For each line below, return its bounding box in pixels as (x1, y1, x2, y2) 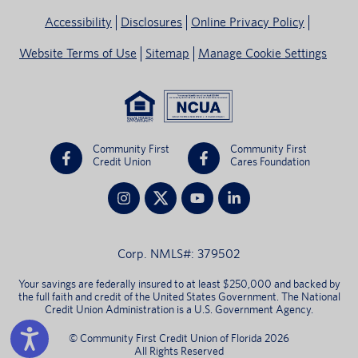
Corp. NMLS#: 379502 (117, 246, 241, 262)
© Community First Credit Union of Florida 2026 (69, 332, 289, 345)
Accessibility (45, 14, 112, 30)
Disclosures (121, 14, 182, 30)
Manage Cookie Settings (198, 46, 327, 62)
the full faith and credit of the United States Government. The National (18, 290, 340, 304)
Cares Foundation (230, 155, 310, 169)
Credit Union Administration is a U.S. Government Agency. (45, 303, 313, 316)
